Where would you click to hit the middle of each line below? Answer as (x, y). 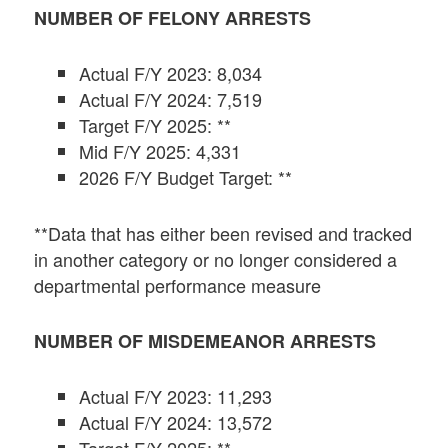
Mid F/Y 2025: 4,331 (160, 151)
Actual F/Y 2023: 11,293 (176, 396)
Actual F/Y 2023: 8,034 (171, 73)
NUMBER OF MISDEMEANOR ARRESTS (205, 340)
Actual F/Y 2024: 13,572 (176, 422)
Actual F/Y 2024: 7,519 (171, 99)
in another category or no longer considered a (216, 258)
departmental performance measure (178, 284)
